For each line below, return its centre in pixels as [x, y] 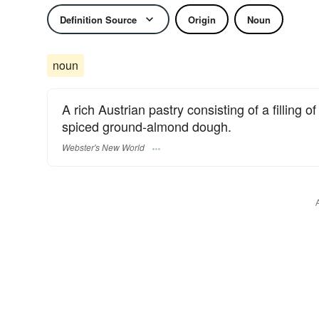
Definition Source [98, 19]
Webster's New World [103, 147]
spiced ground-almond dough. [147, 126]
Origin [202, 19]
